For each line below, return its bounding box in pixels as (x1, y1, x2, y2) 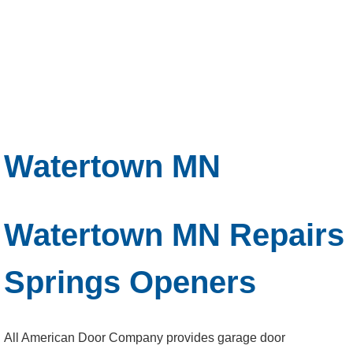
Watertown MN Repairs (4, 217, 344, 252)
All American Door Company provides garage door (4, 330, 285, 344)
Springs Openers (4, 264, 256, 299)
